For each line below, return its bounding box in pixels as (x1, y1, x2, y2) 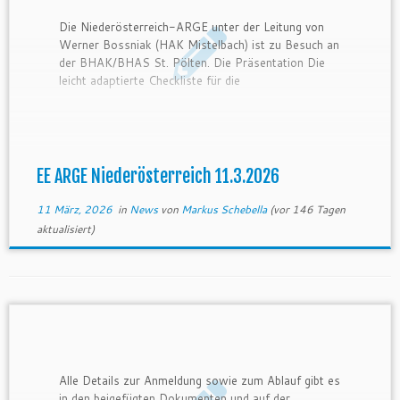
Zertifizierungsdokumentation (59, 89, 217, 106)
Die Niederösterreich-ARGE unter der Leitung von (59, 18, 325, 35)
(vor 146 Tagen (266, 202, 346, 217)
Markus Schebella (180, 202, 267, 217)
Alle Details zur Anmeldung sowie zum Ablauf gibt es (59, 371, 341, 388)
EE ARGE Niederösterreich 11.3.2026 (36, 165, 279, 187)
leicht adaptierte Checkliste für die (59, 71, 241, 88)
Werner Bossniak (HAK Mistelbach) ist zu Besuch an (59, 36, 340, 53)
